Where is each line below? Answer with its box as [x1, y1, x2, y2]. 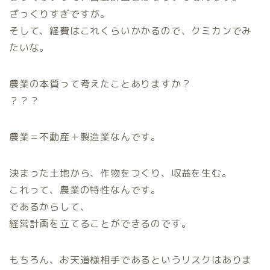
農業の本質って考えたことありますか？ [9, 77, 192, 90]
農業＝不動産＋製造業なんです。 [9, 130, 162, 143]
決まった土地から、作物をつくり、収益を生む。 [9, 166, 232, 180]
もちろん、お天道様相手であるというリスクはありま [9, 253, 253, 266]
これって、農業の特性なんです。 [9, 183, 162, 196]
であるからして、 [9, 199, 90, 213]
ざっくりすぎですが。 [9, 7, 110, 20]
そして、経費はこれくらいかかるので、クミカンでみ [9, 24, 253, 37]
